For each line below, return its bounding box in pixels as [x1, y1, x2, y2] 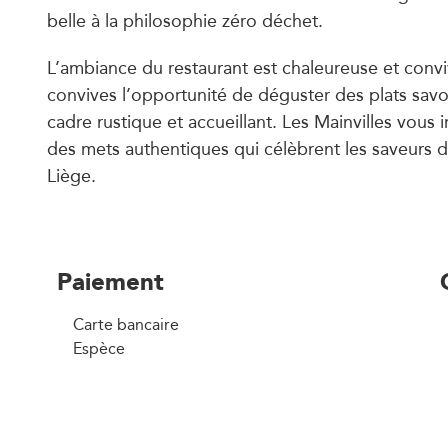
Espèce [73, 336, 125, 362]
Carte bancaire [73, 312, 179, 338]
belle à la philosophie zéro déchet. [46, 6, 323, 35]
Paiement [57, 261, 164, 302]
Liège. [46, 161, 96, 190]
